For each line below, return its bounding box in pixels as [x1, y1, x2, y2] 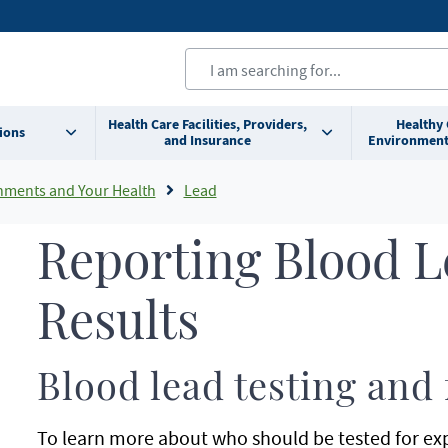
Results [36, 299, 199, 349]
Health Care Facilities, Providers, [107, 115, 307, 134]
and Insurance [163, 131, 251, 150]
